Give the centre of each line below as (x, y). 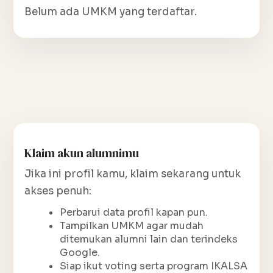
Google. (80, 252)
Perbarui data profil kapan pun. (134, 212)
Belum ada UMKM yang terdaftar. (111, 12)
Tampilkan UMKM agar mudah (132, 225)
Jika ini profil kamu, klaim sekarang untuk (133, 174)
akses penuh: (58, 191)
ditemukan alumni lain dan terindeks (149, 239)
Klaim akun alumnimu (82, 153)
